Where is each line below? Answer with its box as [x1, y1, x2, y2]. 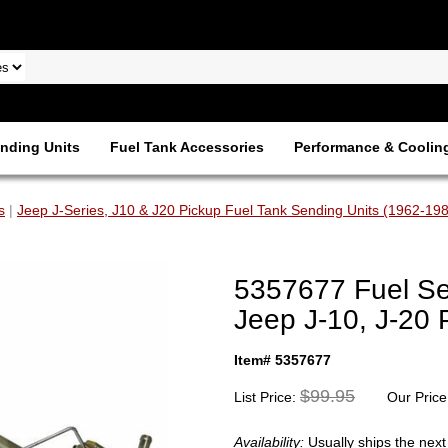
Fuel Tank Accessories [109, 139, 264, 155]
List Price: [234, 389, 300, 405]
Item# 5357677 [234, 352, 331, 368]
